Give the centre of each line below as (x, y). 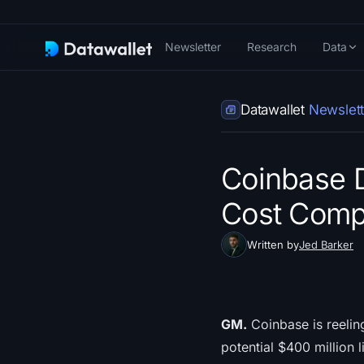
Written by (273, 245)
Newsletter (193, 47)
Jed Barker (326, 245)
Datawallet (275, 109)
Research (271, 47)
